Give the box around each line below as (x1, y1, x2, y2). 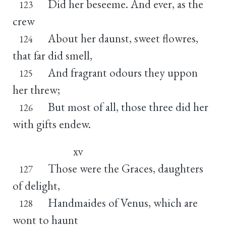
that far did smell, (13, 47, 92, 63)
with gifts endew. (13, 116, 91, 132)
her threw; (13, 82, 60, 97)
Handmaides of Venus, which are (47, 195, 198, 210)
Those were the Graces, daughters (47, 160, 203, 176)
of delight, (13, 178, 60, 193)
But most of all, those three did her (47, 99, 208, 115)
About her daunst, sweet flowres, (47, 30, 198, 46)
